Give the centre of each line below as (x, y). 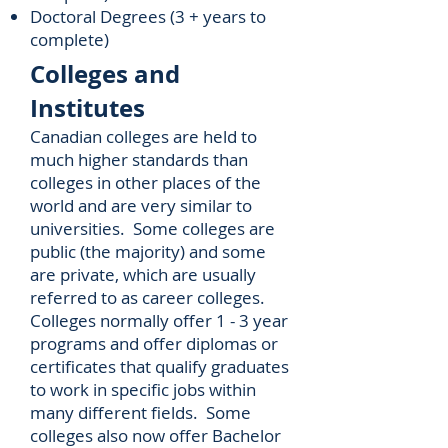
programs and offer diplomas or (154, 343)
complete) (69, 39)
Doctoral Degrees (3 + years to (148, 16)
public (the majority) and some (148, 251)
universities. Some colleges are (152, 228)
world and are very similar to (141, 205)
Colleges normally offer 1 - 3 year (159, 320)
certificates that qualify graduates (159, 366)
